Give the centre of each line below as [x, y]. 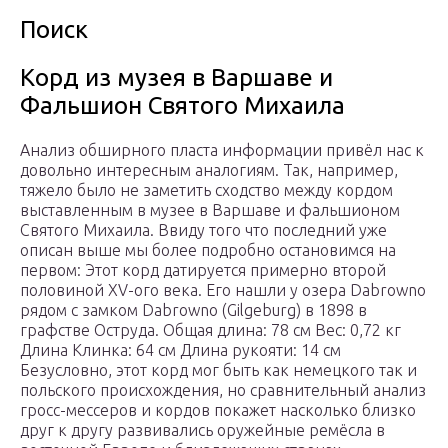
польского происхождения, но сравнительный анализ [223, 390]
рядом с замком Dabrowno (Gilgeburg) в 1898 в [193, 310]
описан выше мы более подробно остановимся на [208, 250]
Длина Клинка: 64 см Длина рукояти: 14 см [180, 350]
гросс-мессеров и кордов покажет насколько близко [218, 410]
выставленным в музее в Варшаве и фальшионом [210, 210]
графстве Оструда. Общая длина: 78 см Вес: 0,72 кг [210, 330]
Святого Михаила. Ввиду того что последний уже [203, 230]
